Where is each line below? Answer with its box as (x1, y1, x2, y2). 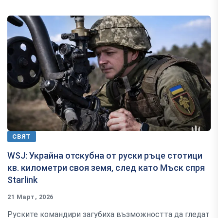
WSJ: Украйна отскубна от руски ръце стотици (7, 150, 202, 161)
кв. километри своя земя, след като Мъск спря (7, 162, 205, 173)
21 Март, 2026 (7, 193, 54, 200)
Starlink (7, 174, 37, 185)
